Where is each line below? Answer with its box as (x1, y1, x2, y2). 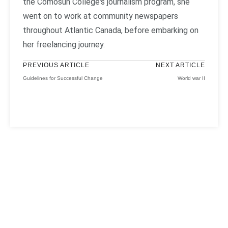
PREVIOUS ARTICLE (23, 62, 90, 69)
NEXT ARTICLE (156, 62, 205, 69)
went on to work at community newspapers (23, 11, 178, 21)
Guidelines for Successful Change (23, 75, 103, 81)
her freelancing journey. (23, 40, 105, 50)
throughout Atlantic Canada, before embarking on (23, 25, 198, 36)
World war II (178, 75, 205, 81)
